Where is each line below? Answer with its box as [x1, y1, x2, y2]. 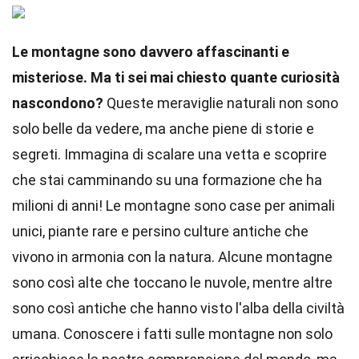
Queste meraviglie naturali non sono [103, 95, 338, 111]
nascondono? [12, 95, 103, 111]
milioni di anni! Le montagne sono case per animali [12, 197, 335, 214]
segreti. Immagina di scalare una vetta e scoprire [12, 146, 327, 163]
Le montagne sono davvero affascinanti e [12, 43, 289, 60]
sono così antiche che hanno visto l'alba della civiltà [12, 300, 345, 317]
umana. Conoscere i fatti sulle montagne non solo [12, 325, 333, 342]
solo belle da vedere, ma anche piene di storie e [12, 120, 314, 137]
